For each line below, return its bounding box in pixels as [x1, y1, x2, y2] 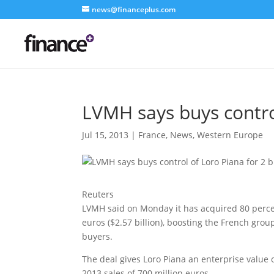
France [138, 129, 166, 141]
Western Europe [197, 129, 264, 141]
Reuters [82, 188, 114, 200]
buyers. [82, 231, 113, 242]
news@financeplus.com [92, 4, 176, 15]
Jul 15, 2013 [82, 129, 129, 141]
